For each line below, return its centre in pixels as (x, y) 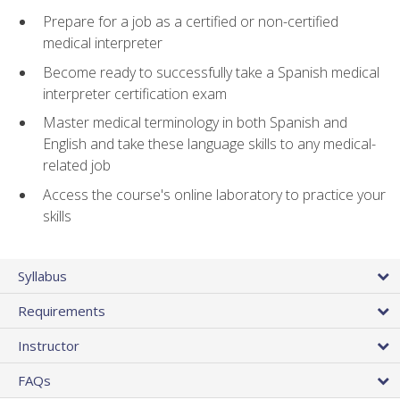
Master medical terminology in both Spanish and (195, 123)
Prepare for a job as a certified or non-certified (191, 22)
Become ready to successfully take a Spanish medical (211, 72)
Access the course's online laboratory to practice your (214, 195)
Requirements (62, 311)
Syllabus (42, 276)
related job (77, 166)
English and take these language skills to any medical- (209, 144)
